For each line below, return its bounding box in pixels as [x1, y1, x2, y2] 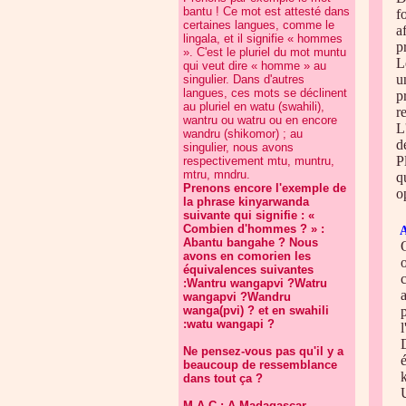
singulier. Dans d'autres [183, 72, 304, 86]
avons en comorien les [183, 249, 311, 263]
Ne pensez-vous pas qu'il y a [183, 344, 343, 358]
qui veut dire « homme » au [183, 59, 326, 72]
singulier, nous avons [183, 140, 294, 154]
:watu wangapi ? [183, 317, 275, 331]
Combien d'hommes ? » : [183, 222, 324, 236]
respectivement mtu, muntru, [183, 154, 334, 168]
